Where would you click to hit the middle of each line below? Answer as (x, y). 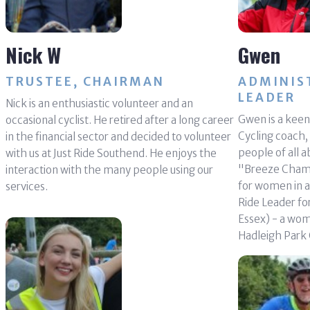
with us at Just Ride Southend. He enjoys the (111, 153)
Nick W (33, 54)
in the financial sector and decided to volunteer (118, 136)
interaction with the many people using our (109, 170)
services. (26, 186)
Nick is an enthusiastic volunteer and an (99, 103)
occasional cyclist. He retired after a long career (119, 120)
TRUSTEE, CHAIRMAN (85, 81)
